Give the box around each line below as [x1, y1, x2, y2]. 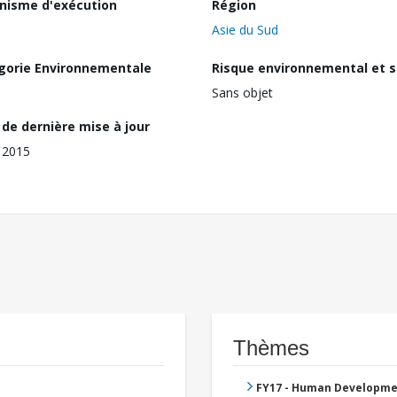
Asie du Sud [212, 20, 278, 38]
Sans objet [212, 84, 273, 102]
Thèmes [233, 336, 309, 361]
